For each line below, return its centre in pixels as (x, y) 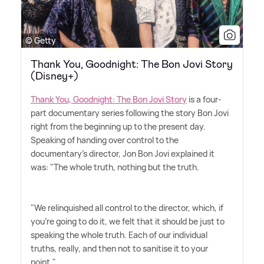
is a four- (204, 100)
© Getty (41, 41)
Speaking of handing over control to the (105, 140)
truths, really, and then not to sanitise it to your (119, 249)
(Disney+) (55, 76)
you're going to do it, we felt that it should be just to (128, 222)
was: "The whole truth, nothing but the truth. (115, 167)
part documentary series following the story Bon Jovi (130, 113)
